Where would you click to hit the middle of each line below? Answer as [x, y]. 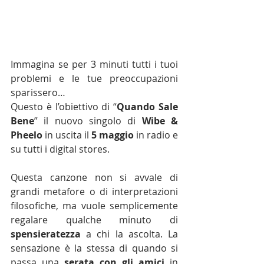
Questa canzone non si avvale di [94, 177]
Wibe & [160, 121]
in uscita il [67, 135]
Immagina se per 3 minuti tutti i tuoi [94, 64]
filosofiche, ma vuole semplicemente [94, 206]
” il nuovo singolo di [88, 121]
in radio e [156, 135]
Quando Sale [148, 107]
